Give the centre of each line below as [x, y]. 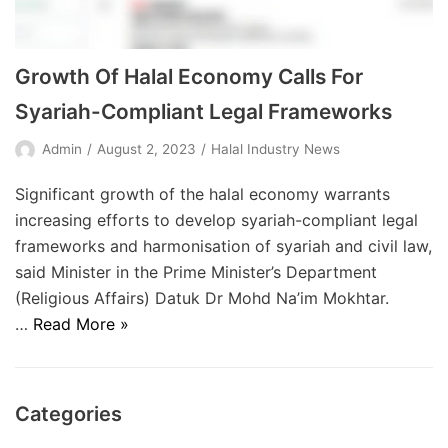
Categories [68, 413]
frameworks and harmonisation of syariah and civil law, [223, 245]
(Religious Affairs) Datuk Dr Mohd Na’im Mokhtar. [202, 297]
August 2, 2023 [146, 148]
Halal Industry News [275, 148]
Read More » [81, 323]
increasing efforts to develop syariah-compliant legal [216, 219]
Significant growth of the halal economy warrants [202, 193]
